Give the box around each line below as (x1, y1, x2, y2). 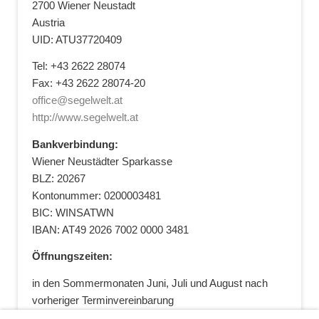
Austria (32, 16, 65, 28)
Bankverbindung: (32, 137, 118, 150)
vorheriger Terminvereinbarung (32, 293, 174, 306)
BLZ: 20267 (32, 172, 85, 184)
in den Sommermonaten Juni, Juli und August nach (32, 276, 268, 289)
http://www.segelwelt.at (32, 111, 138, 124)
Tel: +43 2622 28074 (32, 60, 125, 73)
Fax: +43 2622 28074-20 (32, 77, 145, 90)
